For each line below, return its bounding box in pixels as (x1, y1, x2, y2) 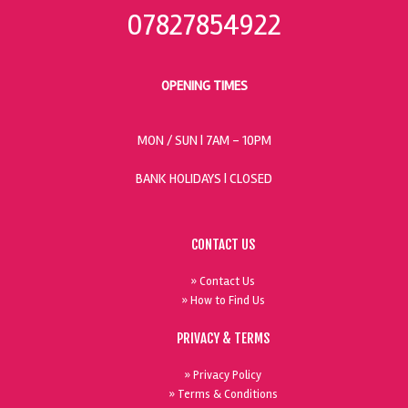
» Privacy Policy (184, 368, 261, 382)
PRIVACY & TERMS (176, 330, 270, 347)
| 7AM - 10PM (199, 132, 271, 148)
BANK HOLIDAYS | (136, 170, 229, 187)
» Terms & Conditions (168, 387, 278, 402)
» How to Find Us (180, 293, 265, 308)
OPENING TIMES (160, 77, 248, 94)
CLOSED (229, 170, 272, 187)
